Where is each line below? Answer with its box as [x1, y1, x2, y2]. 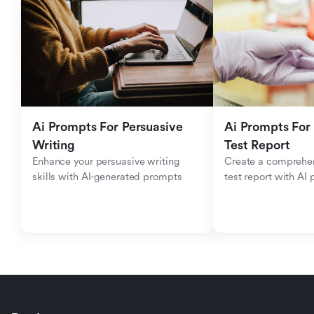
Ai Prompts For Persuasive [32, 120, 183, 134]
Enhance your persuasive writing [32, 156, 179, 168]
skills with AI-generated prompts [32, 171, 182, 183]
